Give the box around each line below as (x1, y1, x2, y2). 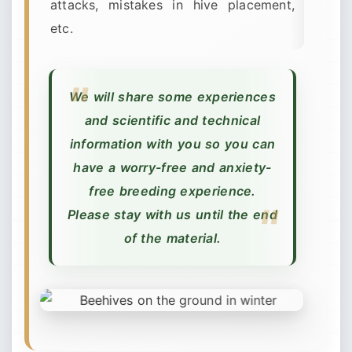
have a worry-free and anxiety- (73, 159, 272, 175)
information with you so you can (69, 136, 276, 152)
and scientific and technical (84, 112, 261, 128)
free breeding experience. (89, 183, 256, 199)
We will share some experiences (68, 89, 276, 104)
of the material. (123, 230, 222, 246)
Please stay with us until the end (68, 207, 277, 222)
